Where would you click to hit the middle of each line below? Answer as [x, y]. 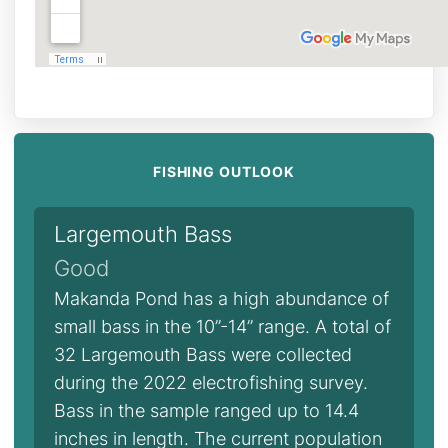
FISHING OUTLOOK [224, 171]
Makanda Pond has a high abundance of [221, 298]
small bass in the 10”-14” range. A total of [222, 326]
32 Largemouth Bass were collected [203, 354]
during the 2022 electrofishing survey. [211, 382]
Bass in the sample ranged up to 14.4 [206, 410]
